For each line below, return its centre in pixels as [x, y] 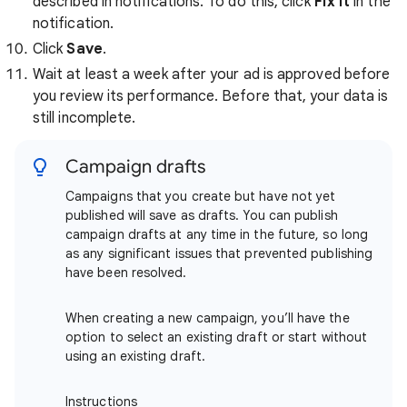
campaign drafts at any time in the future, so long [217, 235]
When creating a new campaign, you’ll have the [208, 318]
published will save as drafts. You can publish [202, 216]
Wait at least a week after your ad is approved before [212, 75]
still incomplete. [84, 119]
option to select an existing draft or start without [217, 338]
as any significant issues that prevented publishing [219, 254]
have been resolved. [126, 273]
